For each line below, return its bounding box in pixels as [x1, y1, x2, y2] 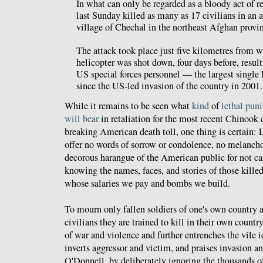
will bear [65, 112, 99, 125]
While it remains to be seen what [65, 99, 192, 112]
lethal [221, 99, 243, 112]
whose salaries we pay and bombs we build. [65, 176, 230, 190]
